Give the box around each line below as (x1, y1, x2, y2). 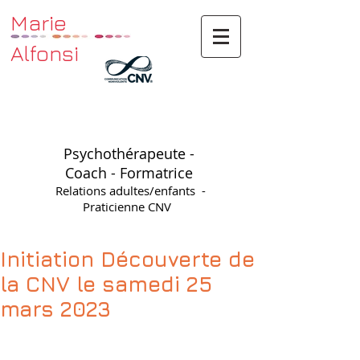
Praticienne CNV (83, 198, 174, 215)
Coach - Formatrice (64, 163, 193, 182)
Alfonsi (10, 40, 79, 66)
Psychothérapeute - (63, 144, 194, 163)
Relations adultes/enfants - (51, 182, 206, 198)
